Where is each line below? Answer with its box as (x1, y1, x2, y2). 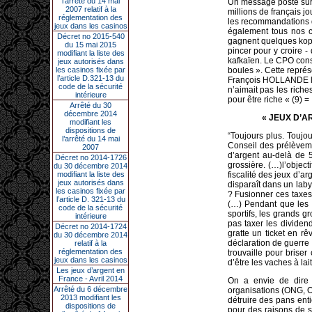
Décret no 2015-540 (56, 32, 125, 40)
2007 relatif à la (65, 5, 116, 13)
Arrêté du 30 (70, 101, 111, 109)
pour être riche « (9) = (227, 95, 309, 104)
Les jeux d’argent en (56, 266, 125, 274)
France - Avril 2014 (58, 274, 123, 283)
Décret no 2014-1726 (54, 153, 127, 162)
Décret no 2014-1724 (54, 222, 127, 231)
